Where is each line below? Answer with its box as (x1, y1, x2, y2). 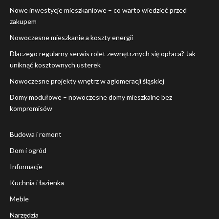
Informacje (10, 162, 43, 171)
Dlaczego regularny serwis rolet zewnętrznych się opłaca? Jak (10, 49, 196, 58)
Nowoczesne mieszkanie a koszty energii (10, 33, 133, 42)
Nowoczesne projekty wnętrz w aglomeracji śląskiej (10, 77, 164, 86)
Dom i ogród (10, 146, 46, 155)
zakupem (10, 17, 37, 26)
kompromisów (10, 104, 52, 113)
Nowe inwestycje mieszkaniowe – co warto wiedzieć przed (10, 6, 187, 15)
